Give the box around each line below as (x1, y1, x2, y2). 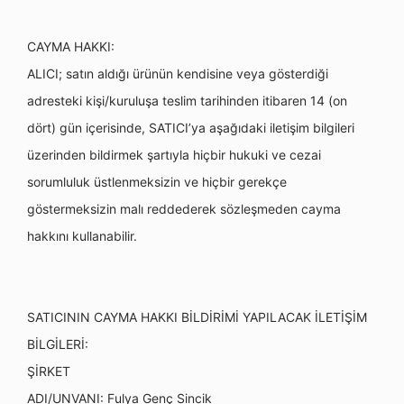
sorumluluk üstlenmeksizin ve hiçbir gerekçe (27, 174, 287, 189)
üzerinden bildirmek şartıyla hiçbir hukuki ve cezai (27, 147, 321, 162)
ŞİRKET (27, 363, 70, 379)
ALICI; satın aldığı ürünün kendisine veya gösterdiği (27, 66, 328, 81)
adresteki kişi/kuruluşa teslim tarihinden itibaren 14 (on (27, 93, 347, 108)
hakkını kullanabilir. (27, 228, 137, 243)
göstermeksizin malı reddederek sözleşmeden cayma (27, 201, 341, 216)
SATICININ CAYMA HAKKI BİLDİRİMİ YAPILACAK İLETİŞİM (27, 309, 367, 325)
